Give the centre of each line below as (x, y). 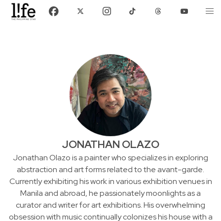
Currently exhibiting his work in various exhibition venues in (110, 181)
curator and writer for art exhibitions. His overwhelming (110, 205)
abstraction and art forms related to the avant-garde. (110, 169)
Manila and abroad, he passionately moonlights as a (110, 193)
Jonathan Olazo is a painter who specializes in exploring (110, 157)
